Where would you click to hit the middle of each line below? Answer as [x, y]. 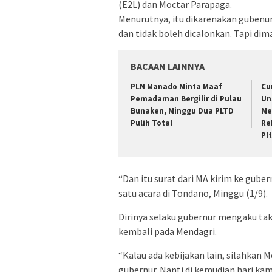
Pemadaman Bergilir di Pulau [186, 99]
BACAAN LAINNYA [168, 66]
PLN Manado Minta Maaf [176, 87]
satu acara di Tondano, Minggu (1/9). [193, 193]
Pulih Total [151, 123]
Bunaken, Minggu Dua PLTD [182, 111]
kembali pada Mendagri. [168, 231]
